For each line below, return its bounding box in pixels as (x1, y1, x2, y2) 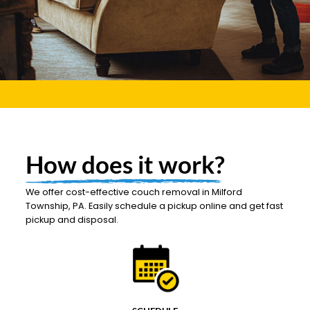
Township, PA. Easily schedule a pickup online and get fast (26, 199, 284, 212)
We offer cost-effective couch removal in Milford (26, 185, 243, 198)
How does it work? (26, 149, 226, 179)
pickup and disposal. (26, 213, 119, 226)
